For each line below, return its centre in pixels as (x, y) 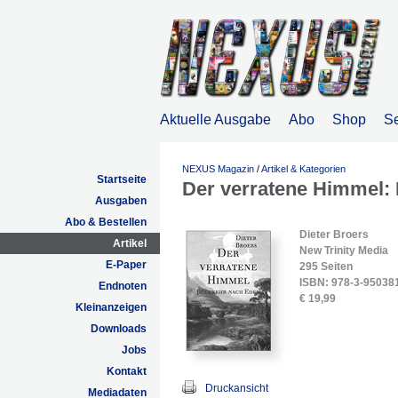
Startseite (122, 179)
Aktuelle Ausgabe (215, 119)
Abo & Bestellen (106, 222)
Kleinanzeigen (111, 307)
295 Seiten (326, 267)
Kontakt (127, 371)
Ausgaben (121, 201)
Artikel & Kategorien (303, 169)
